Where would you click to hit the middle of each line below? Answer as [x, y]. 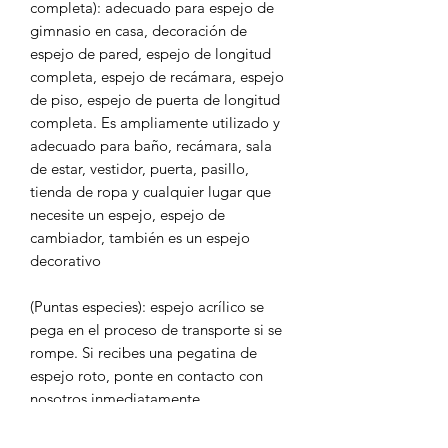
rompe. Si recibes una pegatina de [143, 353]
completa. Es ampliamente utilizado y [155, 123]
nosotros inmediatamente [115, 399]
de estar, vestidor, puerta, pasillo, [139, 169]
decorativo [65, 261]
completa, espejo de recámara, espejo [157, 77]
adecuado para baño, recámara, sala [151, 146]
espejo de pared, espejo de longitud [150, 54]
